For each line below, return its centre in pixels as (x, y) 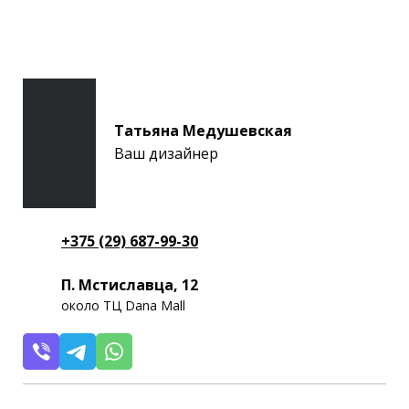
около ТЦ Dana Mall (123, 305)
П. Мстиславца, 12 (130, 284)
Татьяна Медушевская (203, 131)
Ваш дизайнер (166, 154)
